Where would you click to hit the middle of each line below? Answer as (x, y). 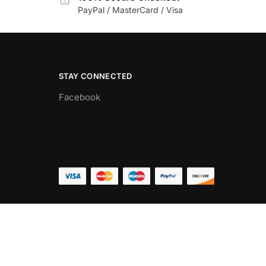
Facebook (79, 97)
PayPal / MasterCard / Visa (130, 10)
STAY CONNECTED (95, 76)
